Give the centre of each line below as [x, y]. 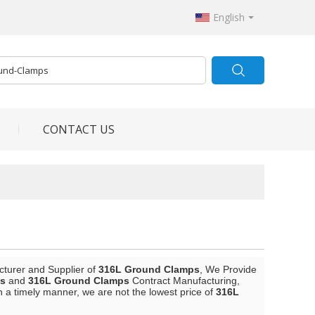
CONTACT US [79, 129]
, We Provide [228, 269]
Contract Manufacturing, [185, 281]
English [229, 17]
